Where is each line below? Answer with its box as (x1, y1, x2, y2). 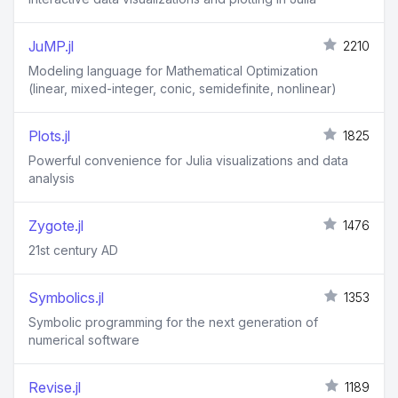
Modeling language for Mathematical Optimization (28, 63, 318, 78)
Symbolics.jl (28, 289, 104, 306)
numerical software (28, 332, 139, 347)
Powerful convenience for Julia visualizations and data (28, 153, 348, 168)
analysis (28, 171, 75, 186)
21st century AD (28, 243, 118, 258)
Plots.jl (28, 127, 70, 145)
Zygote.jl (28, 217, 84, 235)
